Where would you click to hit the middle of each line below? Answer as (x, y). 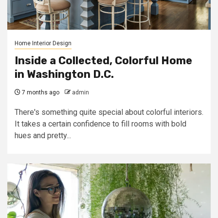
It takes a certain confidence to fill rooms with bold (100, 124)
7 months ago (40, 92)
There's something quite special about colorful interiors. (109, 112)
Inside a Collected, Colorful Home (103, 61)
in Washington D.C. (64, 74)
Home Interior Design (43, 43)
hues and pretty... (43, 136)
